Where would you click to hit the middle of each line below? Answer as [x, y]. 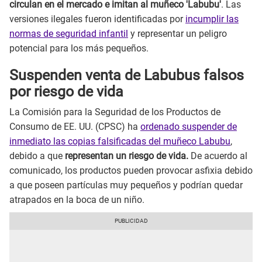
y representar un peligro [177, 33]
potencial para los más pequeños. [79, 48]
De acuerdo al [218, 156]
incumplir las [212, 19]
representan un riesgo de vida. [127, 156]
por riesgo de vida [66, 92]
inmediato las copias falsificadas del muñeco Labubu [120, 141]
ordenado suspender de [189, 126]
